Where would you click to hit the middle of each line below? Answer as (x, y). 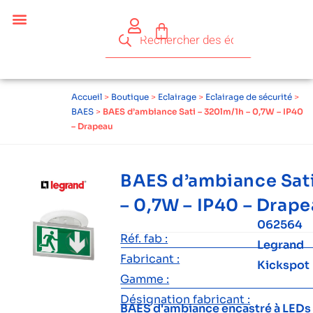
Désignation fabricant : (185, 299)
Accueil (87, 97)
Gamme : (145, 279)
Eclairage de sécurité (249, 97)
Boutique (130, 97)
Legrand (281, 245)
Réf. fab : (144, 239)
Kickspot (284, 265)
